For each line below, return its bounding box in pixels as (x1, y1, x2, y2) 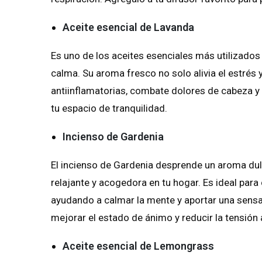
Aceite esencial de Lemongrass (63, 240, 214, 253)
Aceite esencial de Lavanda (63, 21, 194, 34)
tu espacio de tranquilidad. (51, 102, 167, 115)
